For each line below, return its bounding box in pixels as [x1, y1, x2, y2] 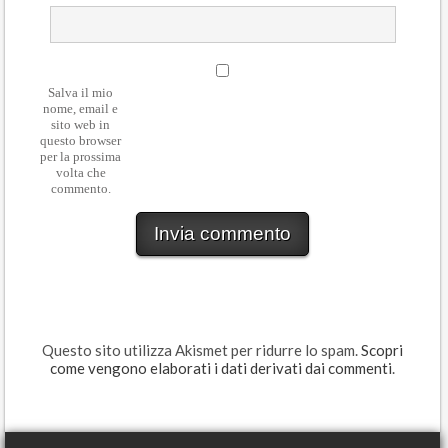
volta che [55, 165, 106, 181]
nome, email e [43, 101, 118, 117]
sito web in [51, 117, 110, 133]
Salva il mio [48, 85, 113, 101]
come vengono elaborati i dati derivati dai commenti [49, 359, 392, 378]
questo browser [40, 133, 121, 149]
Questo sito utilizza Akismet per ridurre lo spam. [41, 341, 361, 360]
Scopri [360, 341, 403, 360]
